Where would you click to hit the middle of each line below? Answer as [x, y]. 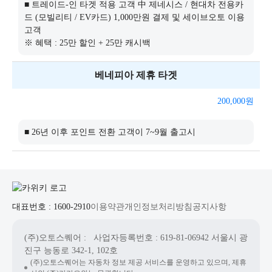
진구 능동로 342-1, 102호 [71, 250]
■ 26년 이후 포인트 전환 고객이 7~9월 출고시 [110, 132]
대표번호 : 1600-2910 [51, 207]
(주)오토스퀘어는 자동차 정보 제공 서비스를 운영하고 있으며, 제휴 [138, 262]
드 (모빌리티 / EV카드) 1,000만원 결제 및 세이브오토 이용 [134, 17]
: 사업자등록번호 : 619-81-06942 [146, 238]
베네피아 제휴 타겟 [136, 75]
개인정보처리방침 [158, 207]
